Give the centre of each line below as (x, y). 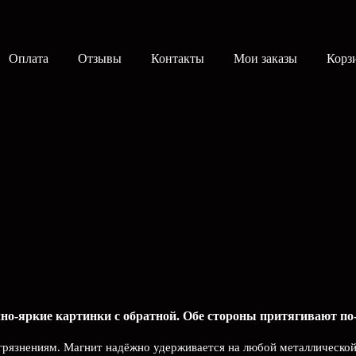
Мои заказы (265, 58)
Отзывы (100, 58)
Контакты (178, 58)
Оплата (29, 58)
